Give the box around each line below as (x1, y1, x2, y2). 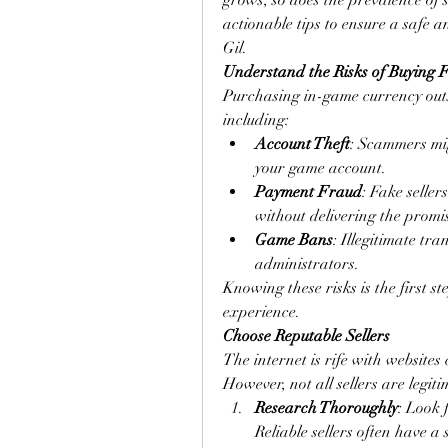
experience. (223, 302, 300, 322)
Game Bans (255, 230, 333, 250)
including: (223, 110, 289, 130)
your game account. (255, 158, 386, 178)
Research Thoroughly (255, 398, 398, 418)
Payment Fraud (255, 182, 362, 202)
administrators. (255, 254, 359, 274)
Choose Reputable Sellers (223, 326, 390, 346)
